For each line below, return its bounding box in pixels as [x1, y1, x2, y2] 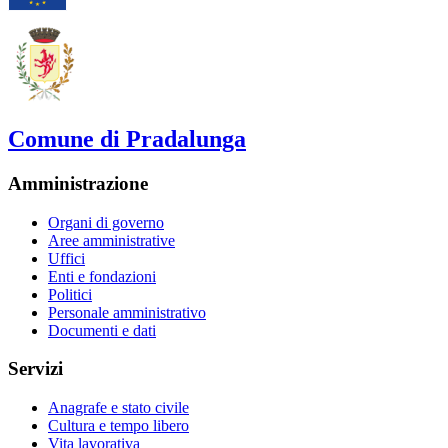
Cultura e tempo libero [48, 417, 189, 435]
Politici [48, 285, 92, 303]
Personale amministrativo [48, 303, 206, 321]
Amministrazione [8, 173, 148, 194]
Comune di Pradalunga [8, 126, 246, 153]
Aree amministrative [48, 231, 175, 249]
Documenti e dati [48, 321, 156, 339]
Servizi [8, 358, 63, 380]
